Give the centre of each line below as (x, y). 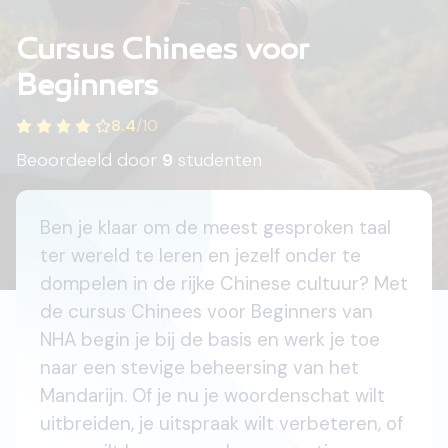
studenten (217, 160)
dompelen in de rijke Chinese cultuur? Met (224, 283)
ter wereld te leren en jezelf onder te (200, 255)
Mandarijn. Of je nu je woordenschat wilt (212, 395)
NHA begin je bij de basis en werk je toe (210, 339)
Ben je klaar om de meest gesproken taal (215, 227)
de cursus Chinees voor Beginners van (206, 311)
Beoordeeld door (89, 160)
